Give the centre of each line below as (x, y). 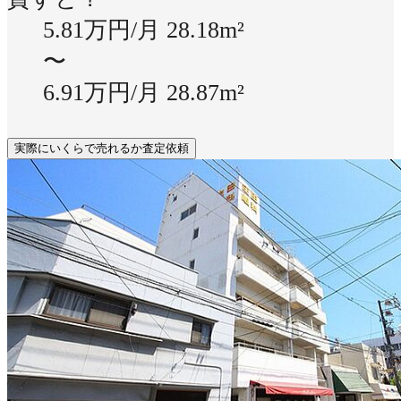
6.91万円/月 (105, 93)
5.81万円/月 (105, 30)
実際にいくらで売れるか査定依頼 (102, 148)
